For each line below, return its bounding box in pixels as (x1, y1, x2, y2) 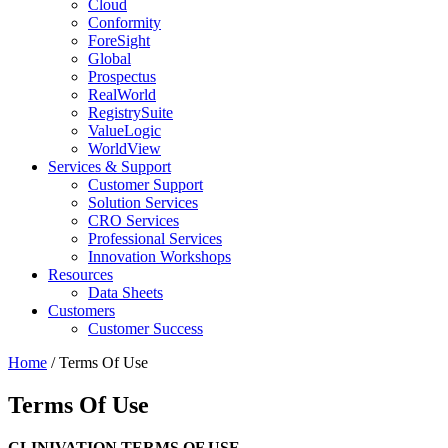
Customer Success (88, 320, 203, 337)
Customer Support (88, 176, 203, 193)
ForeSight (88, 32, 150, 49)
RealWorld (88, 86, 156, 103)
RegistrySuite (88, 104, 173, 121)
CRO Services (88, 212, 179, 229)
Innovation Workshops (88, 248, 231, 265)
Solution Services (88, 194, 198, 211)
